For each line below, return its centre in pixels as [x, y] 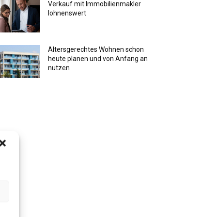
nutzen [59, 68]
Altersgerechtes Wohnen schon [96, 50]
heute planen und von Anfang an [98, 59]
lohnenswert [67, 13]
